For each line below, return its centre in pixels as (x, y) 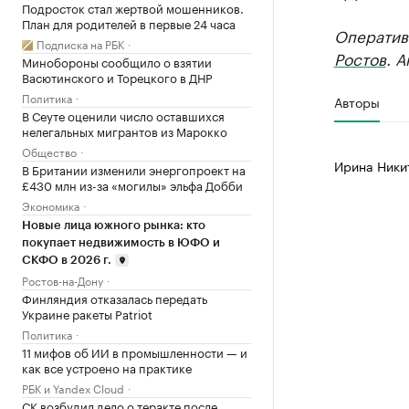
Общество (49, 151)
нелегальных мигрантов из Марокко (125, 130)
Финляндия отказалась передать (115, 297)
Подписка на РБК (80, 43)
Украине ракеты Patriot (87, 313)
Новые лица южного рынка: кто (114, 225)
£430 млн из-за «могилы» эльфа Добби (132, 184)
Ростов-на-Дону (63, 279)
